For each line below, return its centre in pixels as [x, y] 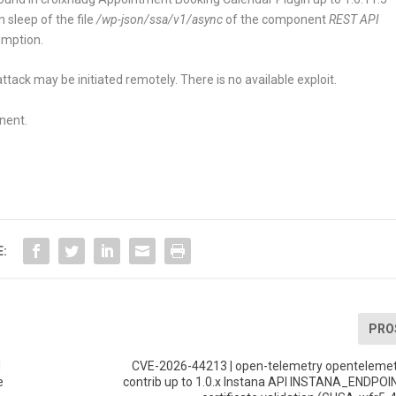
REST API [354, 19]
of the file [68, 19]
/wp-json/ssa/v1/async [160, 19]
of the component [276, 19]
